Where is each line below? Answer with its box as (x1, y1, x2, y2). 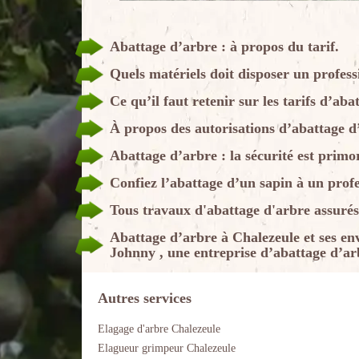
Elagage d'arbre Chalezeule (98, 323, 220, 335)
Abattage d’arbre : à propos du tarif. (110, 38, 339, 54)
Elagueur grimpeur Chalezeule (98, 342, 236, 354)
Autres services (98, 290, 192, 306)
